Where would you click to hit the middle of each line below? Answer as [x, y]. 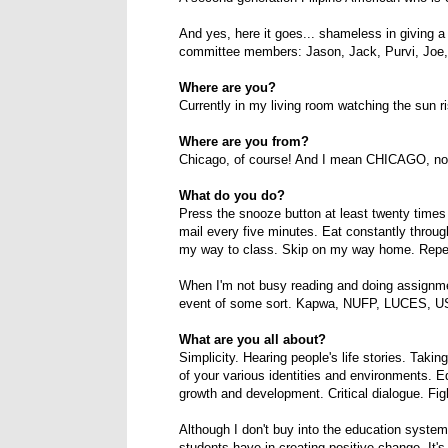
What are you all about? [252, 340]
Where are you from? [244, 142]
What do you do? [232, 196]
